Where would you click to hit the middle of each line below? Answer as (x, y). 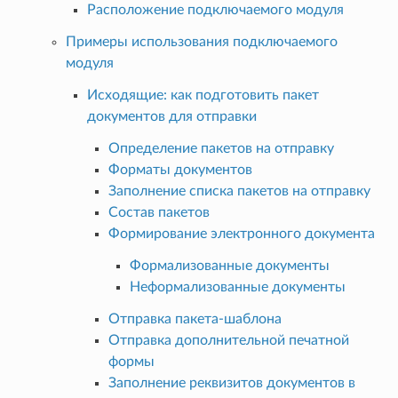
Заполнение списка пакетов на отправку (239, 191)
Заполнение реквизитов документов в (231, 382)
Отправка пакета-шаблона (195, 318)
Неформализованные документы (237, 287)
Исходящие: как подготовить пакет (203, 95)
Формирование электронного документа (241, 233)
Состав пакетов (159, 212)
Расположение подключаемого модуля (215, 9)
